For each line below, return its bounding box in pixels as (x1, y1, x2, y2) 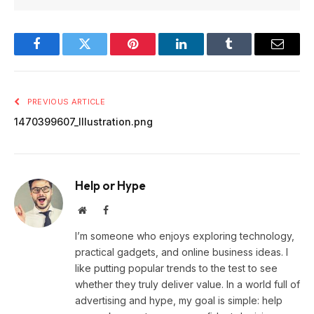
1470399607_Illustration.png (14, 116, 153, 128)
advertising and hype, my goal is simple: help (75, 294, 282, 307)
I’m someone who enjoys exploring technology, (75, 230, 294, 243)
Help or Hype (75, 178, 146, 193)
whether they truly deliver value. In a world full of (75, 278, 300, 291)
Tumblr (228, 48, 266, 61)
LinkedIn (179, 48, 226, 61)
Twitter (83, 48, 121, 61)
